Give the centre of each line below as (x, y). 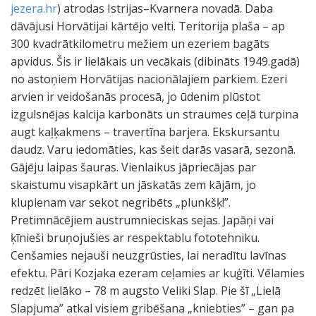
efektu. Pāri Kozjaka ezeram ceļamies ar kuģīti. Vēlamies (158, 273)
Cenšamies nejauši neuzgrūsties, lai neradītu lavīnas (148, 255)
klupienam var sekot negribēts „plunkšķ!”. (121, 202)
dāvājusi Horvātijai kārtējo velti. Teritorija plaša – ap (148, 26)
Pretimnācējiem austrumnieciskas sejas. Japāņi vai (142, 220)
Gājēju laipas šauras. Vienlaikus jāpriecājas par (133, 167)
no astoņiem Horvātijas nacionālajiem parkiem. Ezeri (149, 79)
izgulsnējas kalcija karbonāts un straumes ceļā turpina (154, 114)
